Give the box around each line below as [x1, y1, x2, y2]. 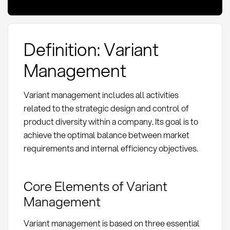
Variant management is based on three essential [23, 217, 200, 229]
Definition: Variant [23, 36, 159, 62]
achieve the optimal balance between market [23, 129, 189, 141]
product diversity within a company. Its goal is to [23, 116, 198, 128]
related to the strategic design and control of [23, 102, 189, 114]
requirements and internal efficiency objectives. [23, 142, 198, 155]
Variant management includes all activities [23, 89, 179, 101]
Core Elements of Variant [23, 177, 167, 196]
